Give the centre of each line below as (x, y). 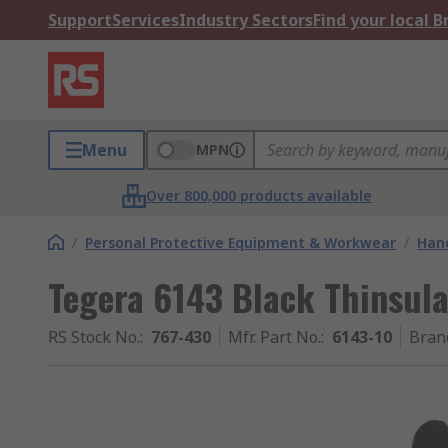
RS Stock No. (94, 337)
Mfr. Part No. (274, 337)
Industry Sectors (246, 20)
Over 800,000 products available (259, 195)
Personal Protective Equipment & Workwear (240, 242)
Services (145, 20)
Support (80, 20)
